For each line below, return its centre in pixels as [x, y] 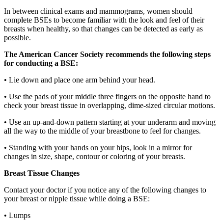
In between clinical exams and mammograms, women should [98, 11]
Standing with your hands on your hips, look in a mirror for [100, 148]
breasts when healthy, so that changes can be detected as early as [103, 29]
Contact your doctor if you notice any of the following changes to [105, 190]
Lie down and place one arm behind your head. [82, 80]
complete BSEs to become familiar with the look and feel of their [104, 20]
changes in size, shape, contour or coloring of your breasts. [95, 157]
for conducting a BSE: [41, 63]
